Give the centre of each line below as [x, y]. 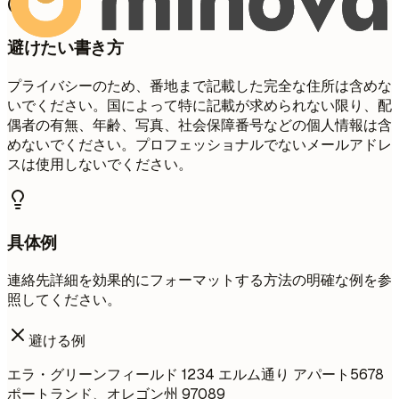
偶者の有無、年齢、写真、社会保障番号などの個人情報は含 [199, 125]
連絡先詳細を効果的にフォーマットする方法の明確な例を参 [199, 281]
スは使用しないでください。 [100, 164]
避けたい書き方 [65, 48]
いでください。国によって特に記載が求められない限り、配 [199, 105]
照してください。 [64, 300]
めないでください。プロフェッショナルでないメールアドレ [199, 144]
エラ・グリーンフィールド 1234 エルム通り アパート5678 [195, 375]
